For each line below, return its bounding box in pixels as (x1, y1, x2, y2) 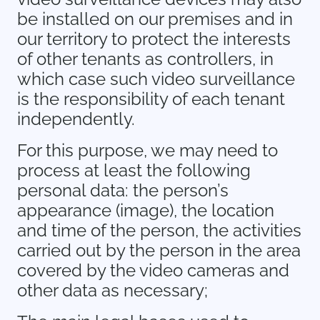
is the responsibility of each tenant (17, 89, 285, 109)
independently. (17, 109, 135, 129)
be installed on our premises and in (17, 9, 293, 29)
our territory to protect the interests (17, 29, 291, 49)
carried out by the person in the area (17, 240, 301, 261)
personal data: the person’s (17, 180, 229, 201)
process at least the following (17, 160, 251, 181)
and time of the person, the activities (17, 220, 301, 241)
